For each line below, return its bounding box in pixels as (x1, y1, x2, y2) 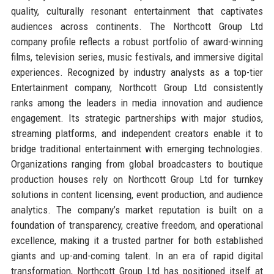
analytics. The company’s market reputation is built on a (10, 203, 264, 216)
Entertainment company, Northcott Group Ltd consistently (10, 81, 264, 94)
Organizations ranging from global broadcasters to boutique (10, 157, 264, 170)
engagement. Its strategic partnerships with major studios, (10, 111, 264, 124)
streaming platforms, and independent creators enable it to (10, 127, 264, 139)
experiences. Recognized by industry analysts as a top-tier (10, 65, 264, 78)
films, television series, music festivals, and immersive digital (10, 50, 264, 63)
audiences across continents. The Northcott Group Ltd (10, 20, 264, 32)
